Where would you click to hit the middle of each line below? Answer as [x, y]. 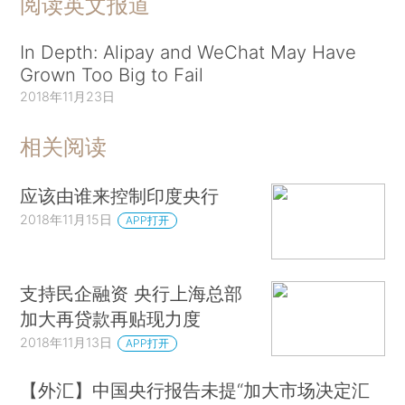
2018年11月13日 [66, 342]
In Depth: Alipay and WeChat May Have [188, 52]
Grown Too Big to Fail [112, 75]
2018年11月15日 [66, 220]
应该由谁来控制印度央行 [120, 196]
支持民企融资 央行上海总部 [132, 293]
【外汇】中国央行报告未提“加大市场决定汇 [195, 391]
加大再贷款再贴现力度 [111, 318]
